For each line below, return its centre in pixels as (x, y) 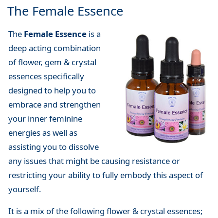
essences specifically (46, 76)
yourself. (25, 189)
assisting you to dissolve (53, 147)
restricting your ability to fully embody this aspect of (105, 175)
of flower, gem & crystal (52, 62)
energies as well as (43, 133)
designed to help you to (52, 91)
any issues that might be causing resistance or (94, 161)
